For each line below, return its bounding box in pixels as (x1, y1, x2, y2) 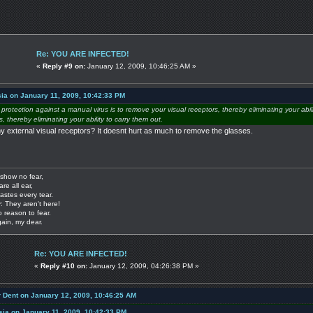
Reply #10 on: (41, 261, 87, 270)
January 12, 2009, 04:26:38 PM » (87, 261, 199, 270)
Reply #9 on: (43, 61, 85, 70)
